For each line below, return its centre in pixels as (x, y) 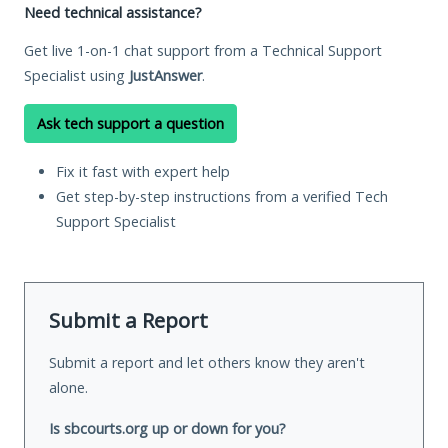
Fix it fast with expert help (143, 171)
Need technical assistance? (113, 12)
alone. (68, 387)
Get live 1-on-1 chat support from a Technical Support (203, 50)
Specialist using (76, 75)
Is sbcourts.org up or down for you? (167, 428)
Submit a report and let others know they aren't (207, 362)
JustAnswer (165, 75)
